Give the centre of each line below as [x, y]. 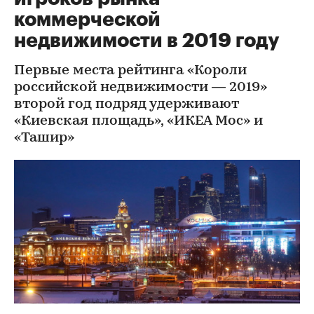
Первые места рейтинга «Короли [130, 71]
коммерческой [87, 20]
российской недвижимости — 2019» [141, 88]
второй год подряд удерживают [127, 104]
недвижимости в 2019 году [146, 41]
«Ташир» [44, 138]
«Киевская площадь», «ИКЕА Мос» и [138, 121]
